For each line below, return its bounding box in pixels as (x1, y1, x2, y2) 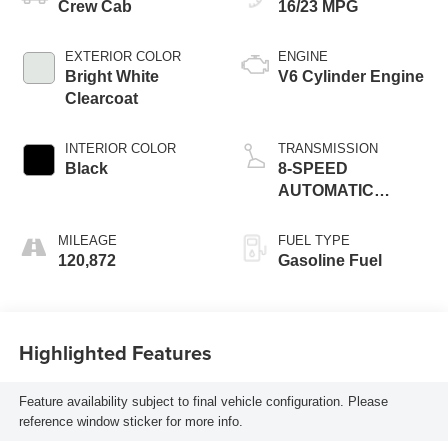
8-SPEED (278, 160, 348, 178)
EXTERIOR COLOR (64, 49, 181, 65)
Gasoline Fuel (278, 252, 382, 270)
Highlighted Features (18, 337, 212, 367)
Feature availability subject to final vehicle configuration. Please (18, 393, 388, 409)
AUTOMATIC (278, 182, 374, 200)
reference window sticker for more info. (18, 413, 243, 429)
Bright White (64, 68, 159, 86)
